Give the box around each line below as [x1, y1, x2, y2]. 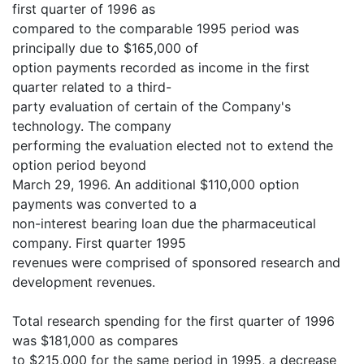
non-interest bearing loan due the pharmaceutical [12, 215, 316, 232]
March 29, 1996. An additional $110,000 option [12, 176, 299, 193]
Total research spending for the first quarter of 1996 [12, 313, 335, 329]
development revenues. [12, 274, 155, 290]
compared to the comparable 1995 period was [12, 20, 299, 37]
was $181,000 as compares [12, 332, 178, 349]
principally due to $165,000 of [12, 40, 198, 56]
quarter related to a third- [12, 79, 171, 95]
